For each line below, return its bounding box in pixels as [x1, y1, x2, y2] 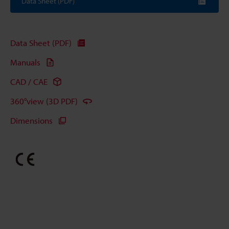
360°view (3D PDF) [10, 96, 78, 107]
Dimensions [10, 115, 53, 126]
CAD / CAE [10, 76, 48, 87]
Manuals [10, 57, 40, 68]
